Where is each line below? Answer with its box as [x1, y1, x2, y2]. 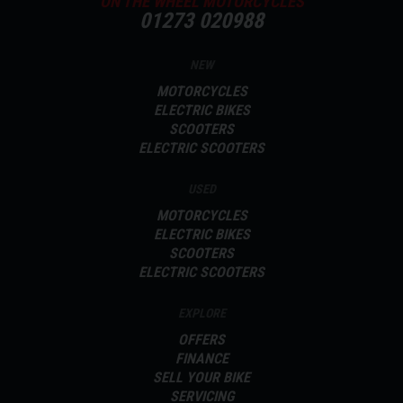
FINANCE [175, 349, 228, 367]
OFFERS [178, 330, 225, 348]
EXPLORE [177, 305, 226, 320]
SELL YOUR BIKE [153, 368, 250, 386]
